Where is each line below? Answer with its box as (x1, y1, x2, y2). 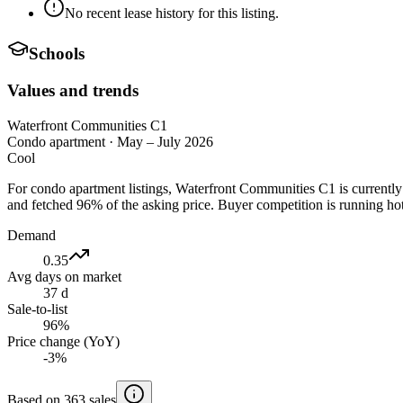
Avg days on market (7, 268, 121, 284)
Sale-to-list (7, 300, 67, 317)
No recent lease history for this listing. (65, 4, 279, 21)
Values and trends (7, 80, 139, 100)
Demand (7, 227, 56, 243)
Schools (29, 44, 85, 64)
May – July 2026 (117, 133, 213, 149)
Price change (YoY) (7, 333, 120, 349)
